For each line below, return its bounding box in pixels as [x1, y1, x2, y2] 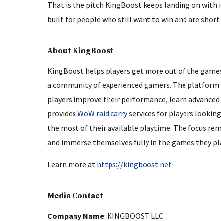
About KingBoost [47, 46, 113, 56]
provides [47, 109, 76, 118]
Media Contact [47, 191, 103, 201]
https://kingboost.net [95, 159, 172, 169]
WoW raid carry [76, 109, 127, 118]
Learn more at [47, 159, 95, 169]
